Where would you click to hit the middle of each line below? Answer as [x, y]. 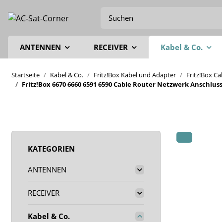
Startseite [26, 75]
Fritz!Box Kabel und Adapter [135, 75]
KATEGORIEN [51, 149]
